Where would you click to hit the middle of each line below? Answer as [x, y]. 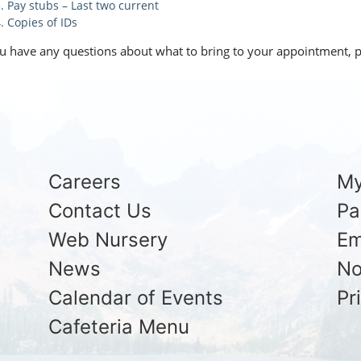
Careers [84, 181]
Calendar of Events [135, 297]
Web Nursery [108, 239]
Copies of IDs [42, 22]
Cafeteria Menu [118, 326]
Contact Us [100, 210]
